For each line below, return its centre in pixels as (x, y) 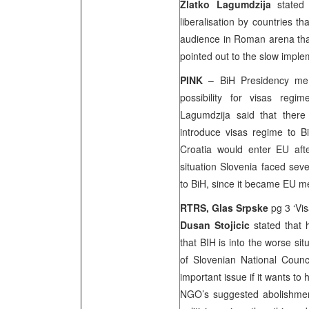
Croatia (196, 149)
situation (200, 166)
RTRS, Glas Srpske (226, 208)
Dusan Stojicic (215, 225)
